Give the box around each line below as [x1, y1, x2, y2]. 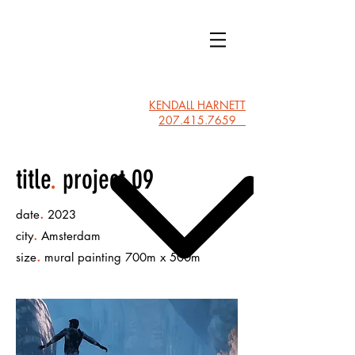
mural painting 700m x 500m [40, 250, 200, 265]
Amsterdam [37, 228, 101, 243]
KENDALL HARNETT [149, 97, 246, 113]
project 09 [56, 163, 154, 196]
